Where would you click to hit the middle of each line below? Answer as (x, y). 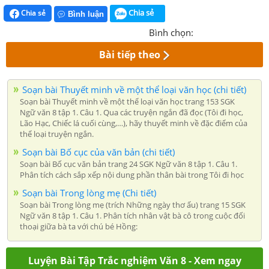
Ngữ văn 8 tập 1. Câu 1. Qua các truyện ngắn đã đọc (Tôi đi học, (131, 112)
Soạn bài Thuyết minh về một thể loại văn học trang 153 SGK (127, 101)
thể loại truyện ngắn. (57, 134)
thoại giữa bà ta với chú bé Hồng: (79, 226)
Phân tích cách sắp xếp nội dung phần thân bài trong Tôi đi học (132, 174)
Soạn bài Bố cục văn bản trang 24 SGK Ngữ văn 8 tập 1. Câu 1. (128, 164)
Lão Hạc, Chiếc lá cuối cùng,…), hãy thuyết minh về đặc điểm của (134, 123)
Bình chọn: (171, 32)
